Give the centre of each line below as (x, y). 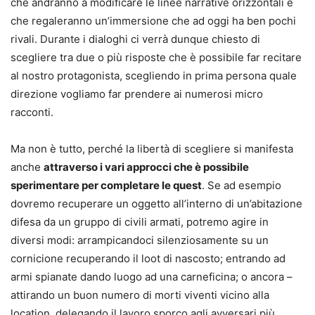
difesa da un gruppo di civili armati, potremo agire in (140, 221)
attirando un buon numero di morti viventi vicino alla (140, 295)
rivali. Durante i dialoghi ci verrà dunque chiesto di (135, 39)
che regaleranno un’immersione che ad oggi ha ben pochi (153, 20)
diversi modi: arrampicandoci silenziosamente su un (140, 240)
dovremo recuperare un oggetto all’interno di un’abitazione (156, 203)
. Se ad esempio (242, 185)
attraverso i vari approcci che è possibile (146, 167)
